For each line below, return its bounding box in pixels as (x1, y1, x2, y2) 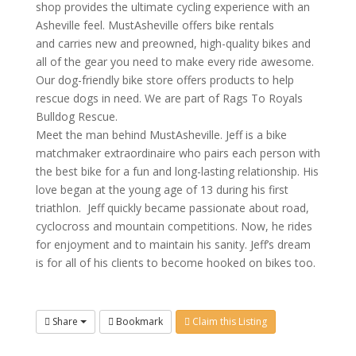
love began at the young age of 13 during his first (35, 181, 288, 197)
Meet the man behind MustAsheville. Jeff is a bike (35, 126, 287, 142)
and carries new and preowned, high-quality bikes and (35, 35, 311, 51)
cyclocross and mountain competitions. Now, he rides (35, 218, 312, 234)
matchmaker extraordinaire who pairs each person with (35, 145, 320, 161)
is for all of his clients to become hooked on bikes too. (35, 254, 315, 270)
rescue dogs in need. (35, 90, 141, 106)
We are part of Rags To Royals (141, 90, 303, 106)
